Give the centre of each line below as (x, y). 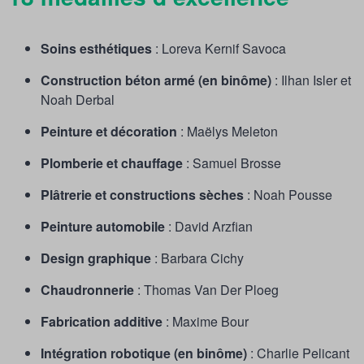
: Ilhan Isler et (313, 80)
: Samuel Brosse (232, 163)
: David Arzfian (210, 227)
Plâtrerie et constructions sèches (142, 195)
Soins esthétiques (98, 49)
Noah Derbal (78, 100)
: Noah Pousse (288, 195)
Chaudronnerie (89, 290)
